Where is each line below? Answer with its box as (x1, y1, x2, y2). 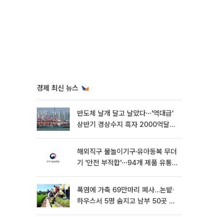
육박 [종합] (77, 131, 109, 140)
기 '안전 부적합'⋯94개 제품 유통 (77, 158, 172, 167)
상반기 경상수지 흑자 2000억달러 (77, 120, 176, 129)
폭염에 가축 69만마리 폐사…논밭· (77, 186, 174, 194)
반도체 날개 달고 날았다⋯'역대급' (77, 109, 173, 118)
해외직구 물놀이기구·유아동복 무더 (77, 147, 177, 156)
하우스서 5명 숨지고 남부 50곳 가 (77, 197, 175, 205)
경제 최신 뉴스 (37, 84, 78, 93)
